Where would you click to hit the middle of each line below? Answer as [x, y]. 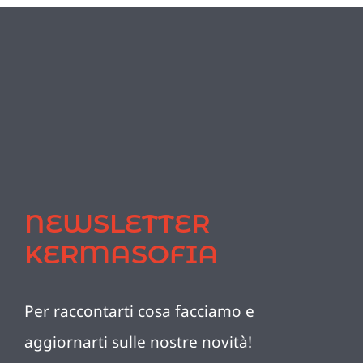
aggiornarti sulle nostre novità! [138, 342]
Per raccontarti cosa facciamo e [139, 311]
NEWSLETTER [117, 223]
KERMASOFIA [121, 254]
